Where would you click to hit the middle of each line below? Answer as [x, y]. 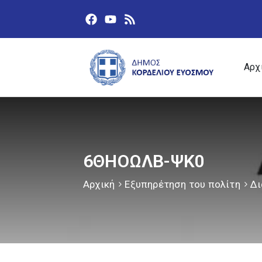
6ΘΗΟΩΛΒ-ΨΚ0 [144, 161]
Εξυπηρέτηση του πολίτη [182, 185]
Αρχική [99, 185]
